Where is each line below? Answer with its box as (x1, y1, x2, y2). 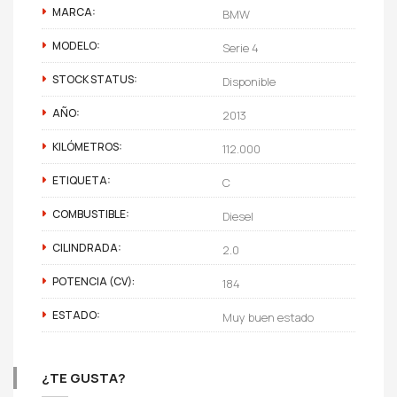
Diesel (222, 207, 253, 224)
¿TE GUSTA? (42, 368, 126, 387)
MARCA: (52, 4, 96, 19)
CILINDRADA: (52, 239, 121, 255)
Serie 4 (222, 39, 259, 56)
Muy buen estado (222, 308, 314, 325)
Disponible (222, 73, 276, 90)
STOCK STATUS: (52, 71, 137, 87)
